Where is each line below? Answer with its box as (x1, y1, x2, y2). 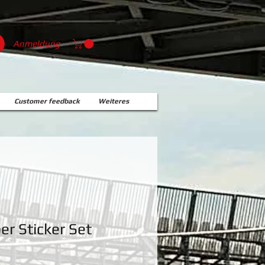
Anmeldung (13, 38, 60, 49)
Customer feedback (14, 97, 79, 105)
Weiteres (98, 97, 129, 105)
